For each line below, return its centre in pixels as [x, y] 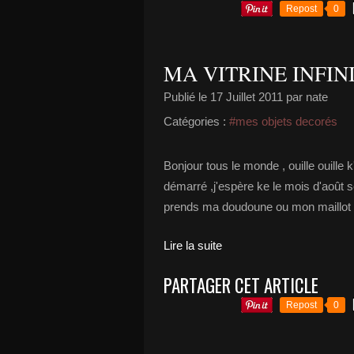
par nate [305, 97]
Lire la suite [193, 245]
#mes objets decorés [283, 121]
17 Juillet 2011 [247, 97]
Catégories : [195, 121]
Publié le [187, 97]
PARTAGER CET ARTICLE [241, 285]
